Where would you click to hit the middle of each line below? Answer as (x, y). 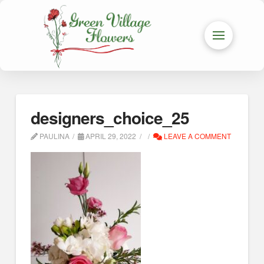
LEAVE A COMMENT (197, 136)
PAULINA (53, 136)
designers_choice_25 (110, 118)
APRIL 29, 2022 (110, 136)
